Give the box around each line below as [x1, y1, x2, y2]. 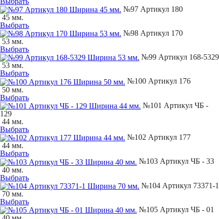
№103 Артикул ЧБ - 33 [137, 157, 214, 166]
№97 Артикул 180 [121, 4, 183, 13]
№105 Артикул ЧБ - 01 [137, 205, 214, 214]
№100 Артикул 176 [125, 77, 191, 86]
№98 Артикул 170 [121, 28, 183, 37]
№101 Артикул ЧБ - [141, 101, 208, 109]
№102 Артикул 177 [125, 133, 191, 142]
